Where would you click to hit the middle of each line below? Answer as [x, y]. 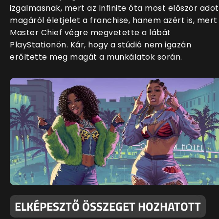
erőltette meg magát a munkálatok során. [96, 57]
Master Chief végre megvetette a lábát [90, 32]
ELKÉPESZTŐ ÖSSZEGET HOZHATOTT [108, 206]
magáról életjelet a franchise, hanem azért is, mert [114, 20]
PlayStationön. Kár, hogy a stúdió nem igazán [100, 44]
